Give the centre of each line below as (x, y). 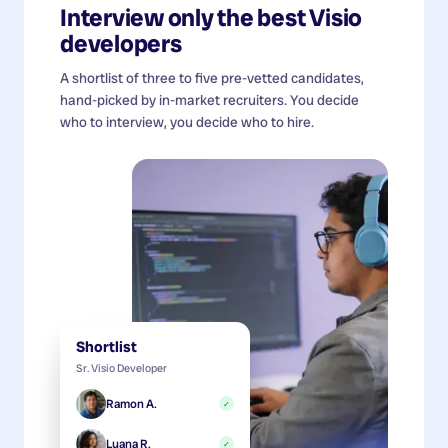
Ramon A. (131, 403)
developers (121, 43)
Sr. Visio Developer (121, 367)
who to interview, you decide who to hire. (187, 121)
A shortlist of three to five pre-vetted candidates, (212, 77)
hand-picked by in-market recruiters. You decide (209, 99)
